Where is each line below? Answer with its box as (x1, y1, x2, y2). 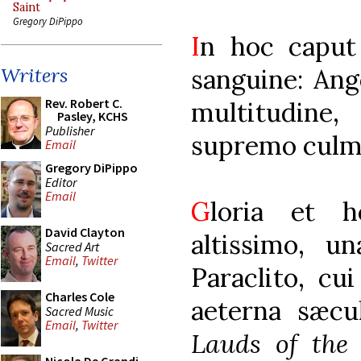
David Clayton (45, 224, 125, 240)
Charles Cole (45, 288, 114, 305)
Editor (45, 173, 77, 190)
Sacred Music (45, 302, 114, 319)
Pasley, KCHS (57, 108, 128, 124)
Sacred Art (45, 238, 99, 255)
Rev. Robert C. (45, 95, 122, 111)
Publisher (45, 122, 94, 139)
